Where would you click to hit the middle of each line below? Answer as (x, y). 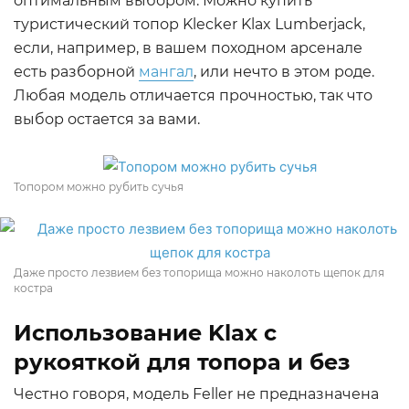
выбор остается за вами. (107, 119)
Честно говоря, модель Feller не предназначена (196, 394)
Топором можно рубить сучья (99, 187)
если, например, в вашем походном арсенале (188, 48)
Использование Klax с (145, 333)
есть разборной (76, 72)
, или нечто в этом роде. (284, 72)
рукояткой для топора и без (182, 362)
